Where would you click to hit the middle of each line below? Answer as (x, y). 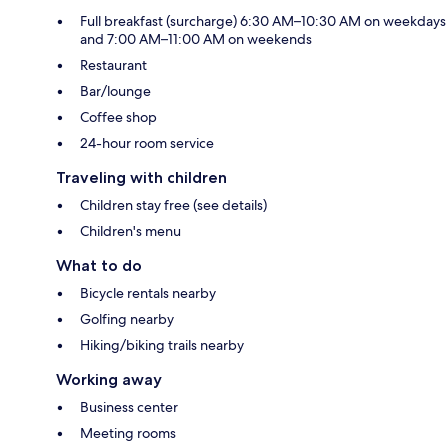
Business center (129, 406)
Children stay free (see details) (173, 204)
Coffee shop (118, 116)
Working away (109, 379)
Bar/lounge (115, 90)
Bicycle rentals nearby (148, 292)
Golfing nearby (127, 318)
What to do (99, 265)
